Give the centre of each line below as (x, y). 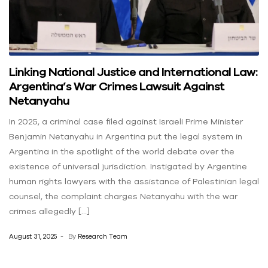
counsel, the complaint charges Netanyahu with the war (123, 197)
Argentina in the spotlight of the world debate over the (122, 152)
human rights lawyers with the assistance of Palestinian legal (134, 182)
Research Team (103, 236)
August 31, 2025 (33, 236)
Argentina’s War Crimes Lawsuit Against (117, 86)
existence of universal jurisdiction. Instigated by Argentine (128, 167)
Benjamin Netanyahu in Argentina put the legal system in (126, 137)
